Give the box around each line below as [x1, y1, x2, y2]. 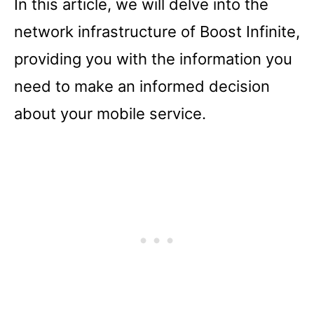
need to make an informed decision [14, 76, 270, 95]
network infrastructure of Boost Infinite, [14, 22, 300, 41]
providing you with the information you [14, 49, 292, 68]
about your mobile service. [14, 104, 206, 123]
